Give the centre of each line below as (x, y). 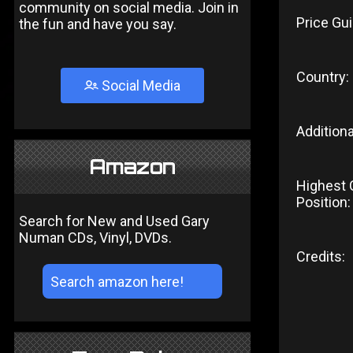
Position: (323, 202)
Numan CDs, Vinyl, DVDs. (95, 238)
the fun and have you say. (98, 24)
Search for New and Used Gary (114, 221)
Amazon (132, 167)
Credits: (321, 256)
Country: (323, 77)
